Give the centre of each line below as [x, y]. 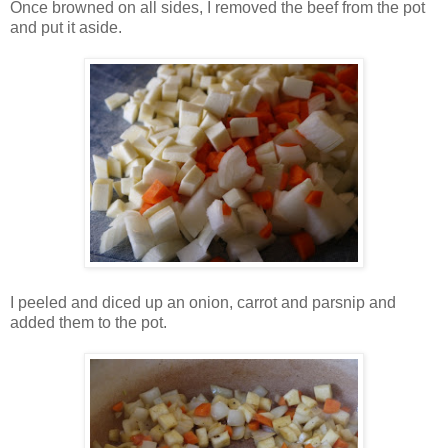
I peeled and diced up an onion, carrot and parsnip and [203, 302]
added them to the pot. [88, 322]
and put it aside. [66, 27]
